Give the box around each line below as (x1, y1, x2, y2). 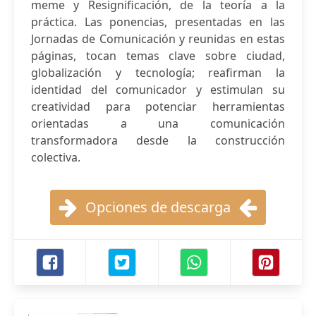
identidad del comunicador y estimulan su (31, 82, 285, 97)
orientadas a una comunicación (31, 116, 285, 131)
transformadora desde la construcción (31, 133, 285, 148)
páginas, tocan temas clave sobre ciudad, (31, 48, 285, 63)
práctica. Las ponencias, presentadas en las (31, 14, 285, 30)
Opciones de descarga (85, 197, 231, 217)
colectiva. (31, 150, 80, 165)
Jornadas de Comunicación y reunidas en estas (31, 31, 285, 47)
